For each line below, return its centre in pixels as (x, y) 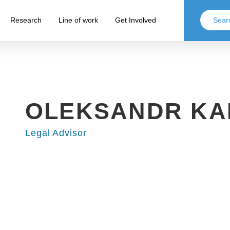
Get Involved (135, 20)
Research (26, 20)
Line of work (78, 20)
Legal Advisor (56, 133)
